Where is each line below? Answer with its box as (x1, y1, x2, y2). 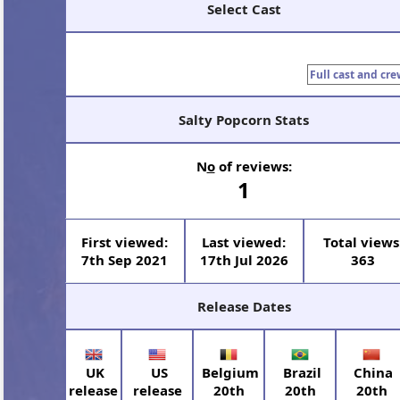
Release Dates (196, 297, 291, 315)
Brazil (279, 362, 321, 381)
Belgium (198, 362, 260, 381)
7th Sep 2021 (81, 251, 169, 269)
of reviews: (214, 157, 292, 175)
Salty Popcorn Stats (179, 111, 309, 129)
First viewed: (81, 233, 169, 251)
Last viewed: (202, 233, 286, 251)
